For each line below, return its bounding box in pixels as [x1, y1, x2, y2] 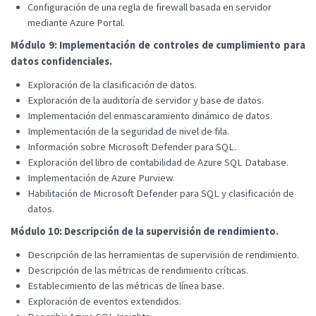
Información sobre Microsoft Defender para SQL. [28, 140, 236, 153]
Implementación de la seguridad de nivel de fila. [28, 124, 229, 138]
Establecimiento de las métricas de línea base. [28, 279, 224, 292]
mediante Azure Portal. [28, 16, 125, 29]
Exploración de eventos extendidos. [28, 294, 181, 308]
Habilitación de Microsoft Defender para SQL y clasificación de [28, 186, 294, 200]
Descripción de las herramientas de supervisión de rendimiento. [28, 248, 299, 261]
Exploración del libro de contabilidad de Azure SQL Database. [28, 155, 288, 169]
